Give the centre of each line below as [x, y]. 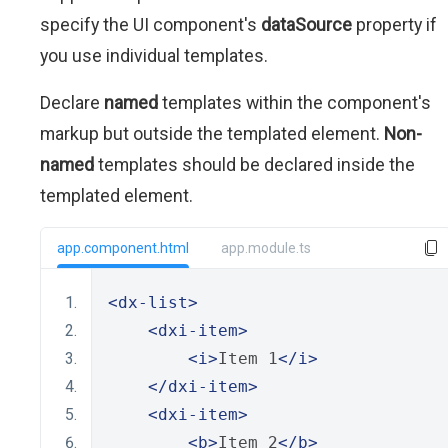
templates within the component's [294, 102]
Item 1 [248, 358]
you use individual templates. [154, 55]
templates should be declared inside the [254, 164]
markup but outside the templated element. [212, 133]
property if [394, 24]
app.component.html [123, 248]
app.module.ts [266, 248]
